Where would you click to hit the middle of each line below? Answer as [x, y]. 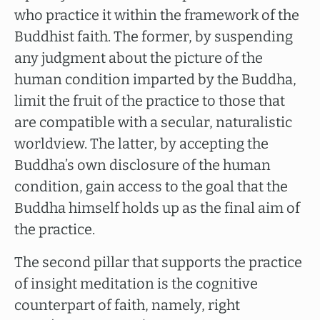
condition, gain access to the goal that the [151, 186]
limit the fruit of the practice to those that [150, 101]
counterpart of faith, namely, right [127, 305]
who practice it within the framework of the [157, 15]
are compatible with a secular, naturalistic [153, 122]
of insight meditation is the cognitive [136, 284]
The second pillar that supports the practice [158, 262]
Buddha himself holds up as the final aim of [157, 208]
